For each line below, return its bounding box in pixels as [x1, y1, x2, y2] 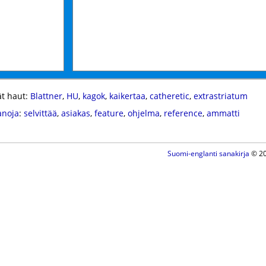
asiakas [61, 107, 90, 119]
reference [163, 107, 202, 119]
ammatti [206, 107, 240, 119]
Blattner [30, 90, 62, 102]
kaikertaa [109, 90, 145, 102]
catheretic [149, 90, 189, 102]
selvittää [23, 107, 57, 119]
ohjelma [127, 107, 160, 119]
